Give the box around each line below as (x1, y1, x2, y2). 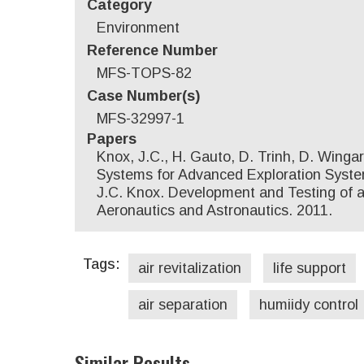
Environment (97, 19, 180, 36)
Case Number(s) (87, 87, 200, 104)
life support (273, 259, 346, 276)
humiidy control (259, 296, 358, 313)
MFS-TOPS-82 (97, 64, 192, 81)
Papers (87, 130, 136, 147)
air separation (138, 296, 227, 313)
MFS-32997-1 (97, 110, 184, 127)
